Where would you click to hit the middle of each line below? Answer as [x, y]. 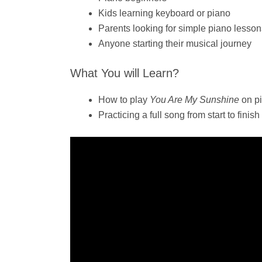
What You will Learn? [125, 73]
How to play [124, 100]
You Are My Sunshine [194, 100]
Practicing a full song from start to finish [179, 115]
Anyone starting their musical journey [175, 44]
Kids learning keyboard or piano [164, 13]
